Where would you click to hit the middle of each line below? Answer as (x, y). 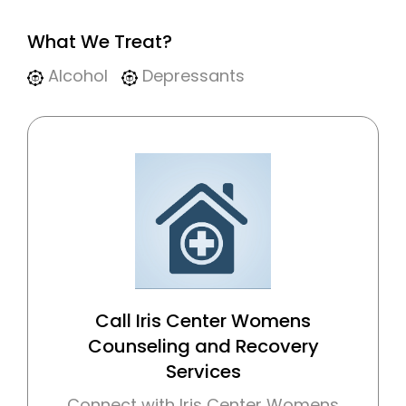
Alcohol (76, 76)
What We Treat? (100, 42)
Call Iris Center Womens (203, 321)
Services (203, 372)
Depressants (191, 76)
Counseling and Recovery (203, 347)
